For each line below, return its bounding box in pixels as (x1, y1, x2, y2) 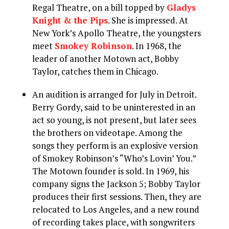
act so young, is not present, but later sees (32, 114, 197, 126)
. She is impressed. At (108, 14, 189, 27)
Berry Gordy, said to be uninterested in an (32, 101, 196, 113)
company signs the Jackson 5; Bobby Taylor (32, 178, 201, 190)
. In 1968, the (132, 40, 182, 52)
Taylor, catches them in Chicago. (32, 65, 159, 78)
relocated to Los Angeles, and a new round (32, 203, 200, 216)
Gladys (167, 2, 196, 14)
